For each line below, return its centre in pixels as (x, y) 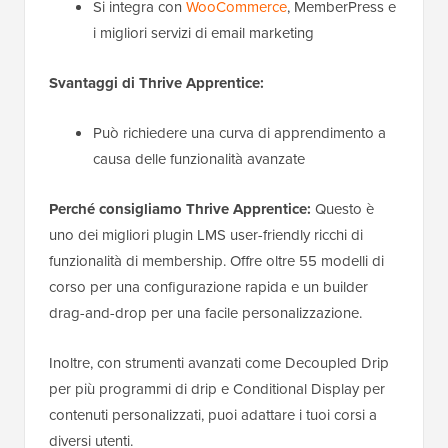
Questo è (342, 209)
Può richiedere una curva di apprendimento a (239, 133)
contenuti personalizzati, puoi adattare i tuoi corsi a (213, 415)
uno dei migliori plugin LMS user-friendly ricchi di (206, 235)
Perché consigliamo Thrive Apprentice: (180, 209)
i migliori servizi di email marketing (203, 33)
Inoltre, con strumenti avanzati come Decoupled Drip (219, 363)
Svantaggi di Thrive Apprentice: (156, 83)
